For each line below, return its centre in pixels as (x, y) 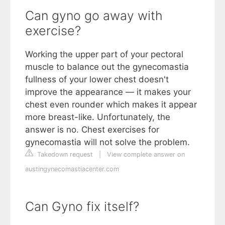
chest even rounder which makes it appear (111, 104)
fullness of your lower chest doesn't (97, 79)
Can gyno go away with (94, 15)
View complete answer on (146, 154)
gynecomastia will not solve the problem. (107, 142)
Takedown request (64, 154)
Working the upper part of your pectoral (104, 54)
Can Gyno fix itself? (82, 206)
